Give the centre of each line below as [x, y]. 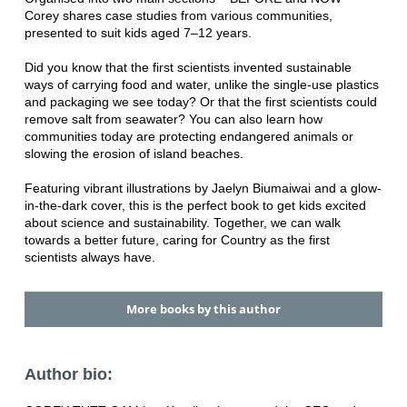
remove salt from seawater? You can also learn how [173, 119]
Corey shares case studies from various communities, [178, 16]
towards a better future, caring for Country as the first [177, 240]
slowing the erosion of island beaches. [134, 154]
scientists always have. [89, 258]
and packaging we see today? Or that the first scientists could [200, 102]
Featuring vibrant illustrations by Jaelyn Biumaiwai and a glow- [203, 189]
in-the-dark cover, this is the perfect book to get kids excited [195, 206]
